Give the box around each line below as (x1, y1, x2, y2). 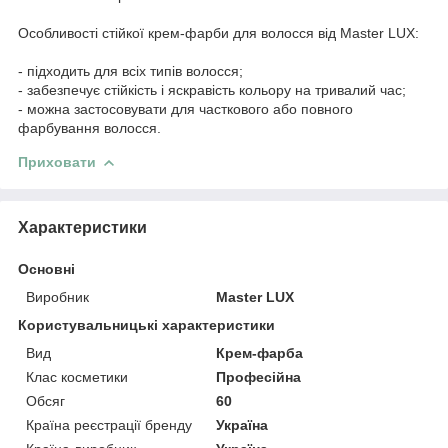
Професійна (216, 368, 302, 385)
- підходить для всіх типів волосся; (18, 62, 243, 79)
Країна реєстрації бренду (26, 416, 192, 433)
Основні (18, 260, 75, 277)
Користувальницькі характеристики (18, 316, 275, 333)
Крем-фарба (216, 344, 304, 361)
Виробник (26, 288, 89, 305)
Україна (216, 416, 269, 433)
